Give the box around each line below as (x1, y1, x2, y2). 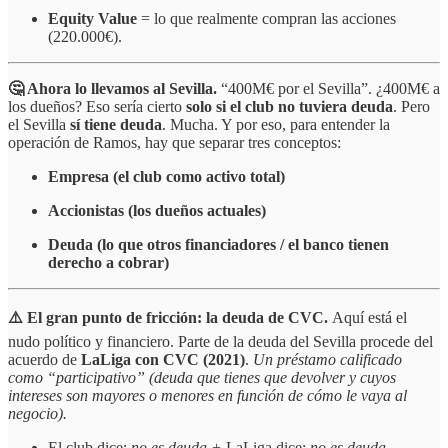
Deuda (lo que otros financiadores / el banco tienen (48, 236, 389, 254)
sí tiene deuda (70, 116, 162, 134)
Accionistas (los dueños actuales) (48, 202, 266, 220)
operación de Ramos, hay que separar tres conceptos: (8, 134, 341, 152)
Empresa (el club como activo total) (48, 168, 285, 186)
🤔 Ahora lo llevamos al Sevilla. (8, 80, 221, 98)
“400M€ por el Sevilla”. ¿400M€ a (221, 80, 440, 98)
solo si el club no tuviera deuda (186, 98, 393, 116)
